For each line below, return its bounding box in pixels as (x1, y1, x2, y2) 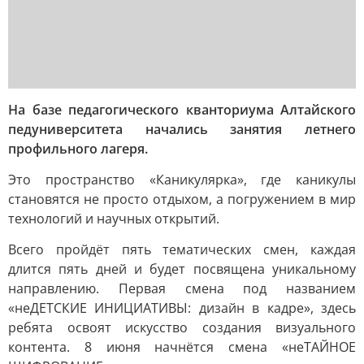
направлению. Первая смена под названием (8, 279, 356, 297)
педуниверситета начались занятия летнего (8, 120, 356, 138)
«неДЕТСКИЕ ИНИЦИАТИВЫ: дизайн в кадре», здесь (8, 299, 356, 317)
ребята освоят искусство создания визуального (8, 318, 356, 336)
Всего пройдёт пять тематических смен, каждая (8, 240, 356, 258)
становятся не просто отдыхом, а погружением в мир (8, 190, 356, 208)
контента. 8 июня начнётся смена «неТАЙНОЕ (8, 338, 356, 356)
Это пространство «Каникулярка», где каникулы (8, 171, 356, 188)
